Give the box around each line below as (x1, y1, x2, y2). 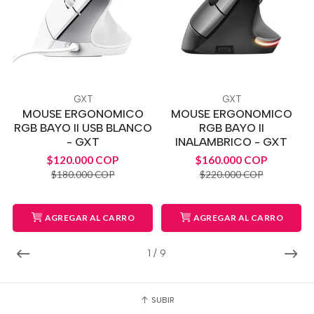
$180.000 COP (50, 168, 115, 180)
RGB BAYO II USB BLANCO (13, 121, 152, 135)
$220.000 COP (199, 168, 264, 180)
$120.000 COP (47, 153, 118, 166)
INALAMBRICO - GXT (175, 135, 287, 149)
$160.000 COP (196, 153, 267, 166)
